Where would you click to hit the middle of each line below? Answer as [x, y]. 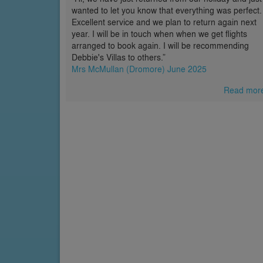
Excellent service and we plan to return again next [164, 22]
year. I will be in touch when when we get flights [159, 33]
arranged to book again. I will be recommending [160, 45]
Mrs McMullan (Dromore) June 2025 [139, 69]
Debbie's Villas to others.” [119, 57]
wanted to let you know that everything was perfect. [167, 10]
